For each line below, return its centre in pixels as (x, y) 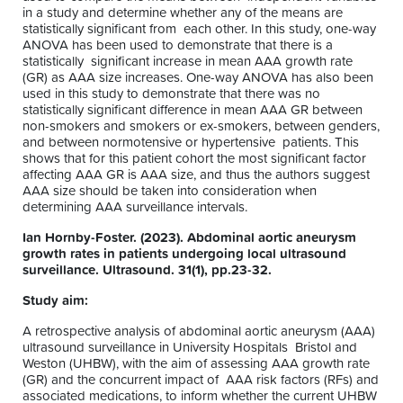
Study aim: (57, 300)
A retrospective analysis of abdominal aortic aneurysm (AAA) (199, 330)
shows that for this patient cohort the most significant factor (194, 157)
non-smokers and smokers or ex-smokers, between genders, (201, 125)
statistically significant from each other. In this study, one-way (199, 28)
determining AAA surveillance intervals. (139, 206)
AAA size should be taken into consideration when (170, 190)
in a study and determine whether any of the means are (183, 12)
